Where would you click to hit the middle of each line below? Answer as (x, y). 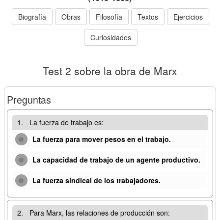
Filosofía (109, 16)
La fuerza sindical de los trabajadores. (96, 180)
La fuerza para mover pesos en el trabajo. (102, 139)
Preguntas (29, 99)
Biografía (32, 16)
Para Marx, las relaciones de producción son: (100, 212)
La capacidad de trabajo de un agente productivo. (116, 159)
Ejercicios (188, 16)
